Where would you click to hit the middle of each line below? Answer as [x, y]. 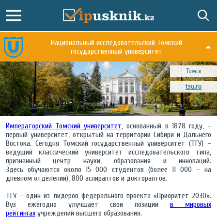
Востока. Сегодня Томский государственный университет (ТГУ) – [108, 144]
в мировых [191, 205]
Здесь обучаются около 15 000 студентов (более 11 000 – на [108, 170]
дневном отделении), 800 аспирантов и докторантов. [86, 178]
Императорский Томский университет [64, 126]
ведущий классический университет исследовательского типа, [108, 152]
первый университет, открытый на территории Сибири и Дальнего [108, 135]
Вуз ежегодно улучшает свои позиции [88, 205]
